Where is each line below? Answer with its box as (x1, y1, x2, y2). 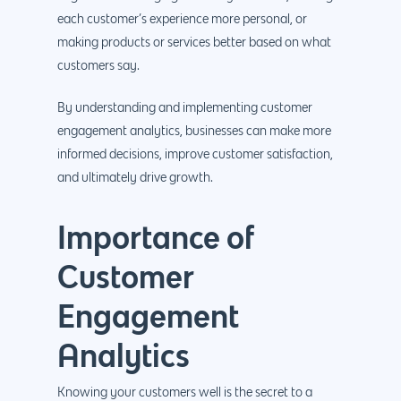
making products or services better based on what (57, 36, 331, 49)
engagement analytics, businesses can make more (57, 124, 331, 138)
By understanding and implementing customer (57, 101, 312, 115)
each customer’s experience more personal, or (57, 13, 307, 26)
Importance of (57, 218, 254, 255)
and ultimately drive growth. (57, 171, 213, 184)
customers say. (57, 59, 140, 73)
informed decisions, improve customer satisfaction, (57, 148, 333, 161)
